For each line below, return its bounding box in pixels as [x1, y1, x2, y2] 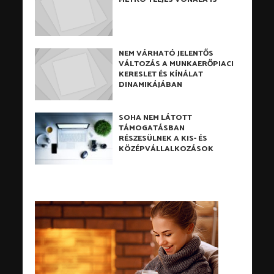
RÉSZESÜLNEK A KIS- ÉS [119, 132, 208, 146]
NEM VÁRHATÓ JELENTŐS [119, 47, 214, 61]
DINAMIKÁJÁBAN [119, 78, 183, 92]
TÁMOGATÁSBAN [119, 122, 185, 135]
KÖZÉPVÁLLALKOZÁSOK [119, 143, 214, 156]
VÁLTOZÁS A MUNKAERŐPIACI [119, 57, 234, 71]
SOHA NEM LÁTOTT [119, 111, 193, 125]
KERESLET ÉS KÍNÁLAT [119, 68, 204, 81]
